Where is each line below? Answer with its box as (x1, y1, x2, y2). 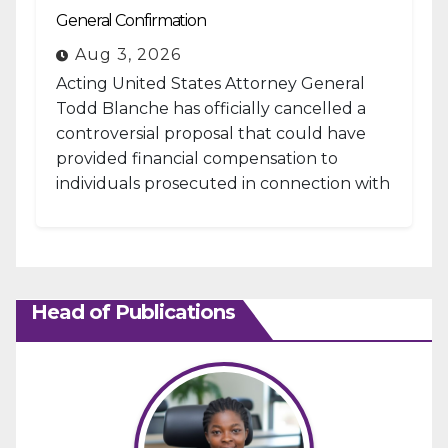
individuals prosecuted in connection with (56, 174, 390, 193)
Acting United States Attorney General (56, 74, 365, 93)
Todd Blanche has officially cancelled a (56, 99, 366, 118)
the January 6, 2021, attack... (56, 199, 277, 218)
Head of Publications (31, 300, 235, 324)
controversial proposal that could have (56, 124, 366, 143)
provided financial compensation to (56, 149, 338, 168)
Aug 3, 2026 (75, 45, 181, 64)
